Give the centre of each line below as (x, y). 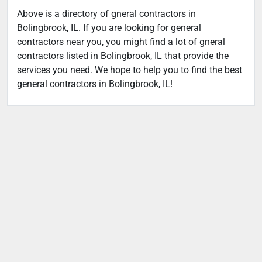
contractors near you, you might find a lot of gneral (121, 42)
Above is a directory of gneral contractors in (106, 13)
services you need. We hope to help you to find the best (130, 70)
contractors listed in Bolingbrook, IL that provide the (123, 56)
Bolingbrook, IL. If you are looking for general (109, 27)
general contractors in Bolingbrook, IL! (95, 84)
